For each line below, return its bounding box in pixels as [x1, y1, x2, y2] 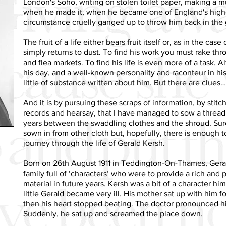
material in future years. [23, 179, 106, 188]
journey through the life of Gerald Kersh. [23, 138, 165, 147]
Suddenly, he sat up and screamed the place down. [23, 209, 203, 218]
